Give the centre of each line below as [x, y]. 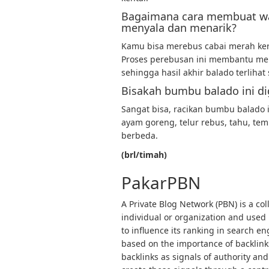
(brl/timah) [144, 155]
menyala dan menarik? [179, 28]
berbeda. [140, 135]
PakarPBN [161, 183]
